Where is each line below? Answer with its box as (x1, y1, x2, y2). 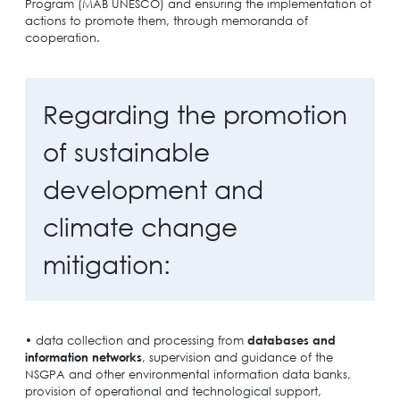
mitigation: (42, 248, 171, 279)
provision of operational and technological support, (24, 383, 321, 398)
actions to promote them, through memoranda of (24, 12, 308, 28)
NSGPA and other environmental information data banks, (24, 366, 351, 381)
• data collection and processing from (24, 332, 247, 347)
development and (42, 173, 263, 204)
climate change (42, 211, 237, 242)
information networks (24, 349, 142, 364)
